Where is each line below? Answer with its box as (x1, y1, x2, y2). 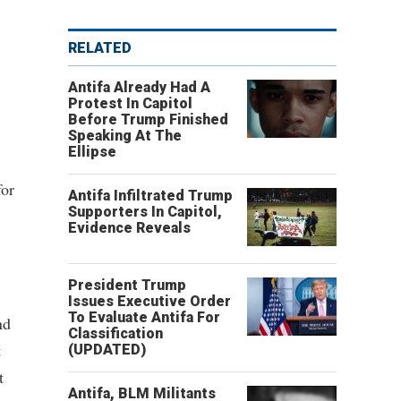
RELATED (68, 39, 132, 56)
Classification (68, 325, 163, 342)
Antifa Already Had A (68, 79, 210, 96)
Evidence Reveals (68, 219, 191, 236)
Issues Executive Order (68, 293, 231, 310)
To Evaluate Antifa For (68, 309, 220, 326)
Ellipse (68, 143, 116, 160)
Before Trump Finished (68, 111, 228, 128)
